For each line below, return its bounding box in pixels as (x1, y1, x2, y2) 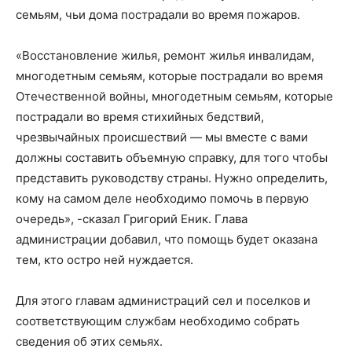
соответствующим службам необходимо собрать (16, 313, 299, 328)
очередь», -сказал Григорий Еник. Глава (16, 211, 247, 226)
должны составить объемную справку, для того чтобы (16, 149, 328, 165)
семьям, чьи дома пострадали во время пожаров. (16, 6, 300, 22)
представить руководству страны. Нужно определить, (16, 170, 328, 185)
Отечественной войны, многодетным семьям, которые (16, 88, 333, 104)
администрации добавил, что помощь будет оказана (16, 231, 317, 247)
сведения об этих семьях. (16, 333, 163, 349)
